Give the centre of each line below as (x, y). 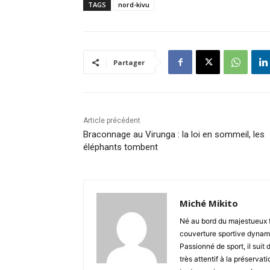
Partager (129, 62)
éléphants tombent (121, 147)
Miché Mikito (209, 203)
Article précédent (112, 120)
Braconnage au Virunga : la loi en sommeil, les (174, 134)
